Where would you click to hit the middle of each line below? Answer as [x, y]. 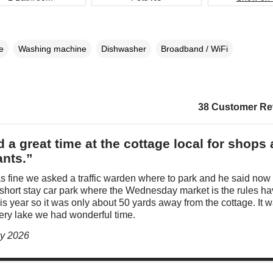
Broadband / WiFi [194, 48]
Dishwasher [123, 48]
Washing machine [52, 48]
